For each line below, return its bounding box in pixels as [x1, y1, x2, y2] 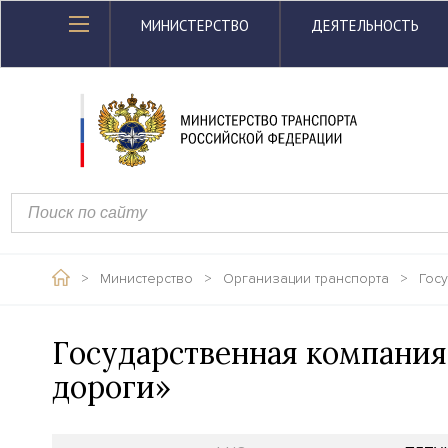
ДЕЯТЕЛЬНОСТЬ [311, 16, 419, 35]
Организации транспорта [223, 270, 389, 287]
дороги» [52, 368, 171, 406]
